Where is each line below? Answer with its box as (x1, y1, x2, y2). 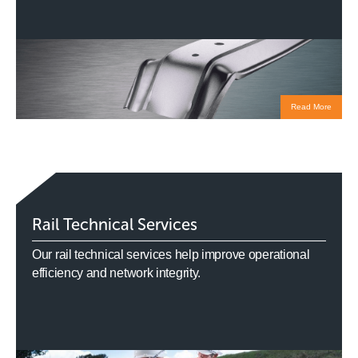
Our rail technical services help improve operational (32, 247, 310, 261)
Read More (290, 101, 332, 111)
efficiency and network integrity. (32, 265, 201, 280)
